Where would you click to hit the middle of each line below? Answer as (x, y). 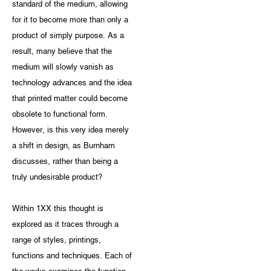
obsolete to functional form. (60, 114)
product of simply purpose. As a (68, 36)
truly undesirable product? (57, 177)
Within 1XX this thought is (58, 209)
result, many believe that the (62, 51)
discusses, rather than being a (65, 162)
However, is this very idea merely (70, 130)
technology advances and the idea (72, 83)
